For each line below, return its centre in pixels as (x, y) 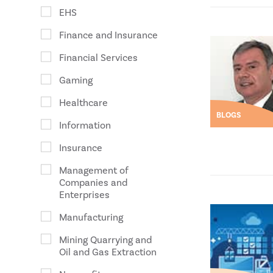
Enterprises (85, 195)
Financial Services (99, 58)
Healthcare (84, 103)
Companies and (94, 183)
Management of (94, 171)
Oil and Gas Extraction (108, 252)
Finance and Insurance (109, 35)
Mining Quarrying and (106, 240)
